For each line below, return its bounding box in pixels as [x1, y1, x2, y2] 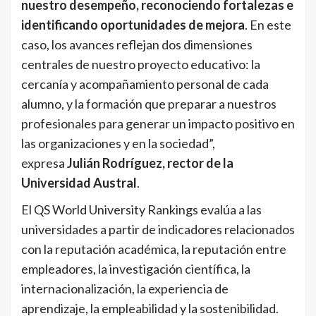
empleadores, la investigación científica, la [21, 261, 250, 277]
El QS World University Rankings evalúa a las [21, 202, 262, 218]
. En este [245, 17, 291, 33]
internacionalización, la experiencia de [21, 281, 229, 297]
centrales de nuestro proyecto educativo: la [21, 56, 260, 73]
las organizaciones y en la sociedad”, [21, 135, 215, 152]
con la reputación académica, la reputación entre [21, 241, 286, 257]
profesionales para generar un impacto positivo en [21, 116, 295, 132]
